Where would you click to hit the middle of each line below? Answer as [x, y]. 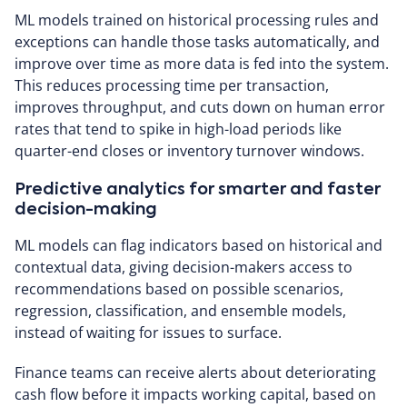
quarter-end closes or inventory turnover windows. [189, 150]
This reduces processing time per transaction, [172, 85]
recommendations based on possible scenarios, [179, 288]
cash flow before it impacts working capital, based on [195, 394]
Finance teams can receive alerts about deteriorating [195, 372]
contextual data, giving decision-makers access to [184, 267]
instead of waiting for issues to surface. [148, 332]
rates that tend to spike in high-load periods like [178, 129]
